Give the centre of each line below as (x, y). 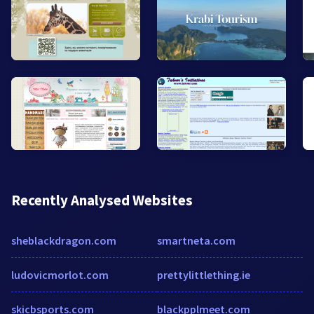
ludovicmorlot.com (60, 274)
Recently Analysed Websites (102, 200)
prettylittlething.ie (204, 274)
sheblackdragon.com (64, 240)
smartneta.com (196, 240)
